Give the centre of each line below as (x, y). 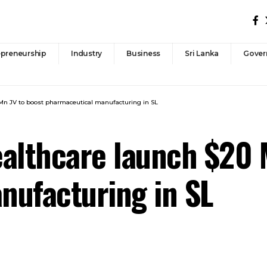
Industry (87, 53)
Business (144, 53)
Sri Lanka (202, 53)
